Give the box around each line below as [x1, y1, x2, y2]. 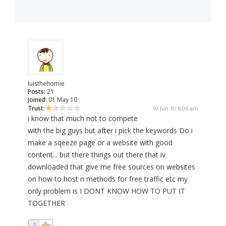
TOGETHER [28, 198, 65, 208]
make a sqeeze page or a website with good [28, 138, 173, 148]
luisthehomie [28, 79, 65, 88]
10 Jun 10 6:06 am [152, 104, 198, 112]
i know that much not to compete [28, 114, 138, 124]
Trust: [28, 104, 45, 113]
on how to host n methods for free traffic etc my [28, 174, 188, 184]
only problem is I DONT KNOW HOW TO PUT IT [28, 186, 185, 196]
